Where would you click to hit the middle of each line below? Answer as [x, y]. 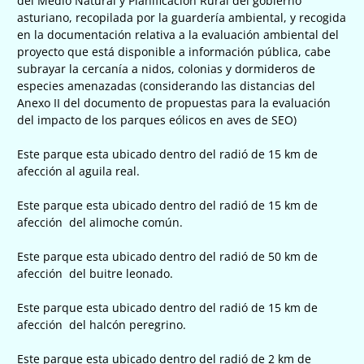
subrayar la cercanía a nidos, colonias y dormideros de [166, 68]
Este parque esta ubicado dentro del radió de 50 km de [167, 256]
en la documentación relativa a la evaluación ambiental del [178, 34]
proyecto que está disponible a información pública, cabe [174, 51]
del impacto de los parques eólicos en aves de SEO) [157, 119]
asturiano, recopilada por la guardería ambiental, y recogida [182, 17]
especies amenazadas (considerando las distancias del [166, 85]
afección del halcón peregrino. [102, 324]
